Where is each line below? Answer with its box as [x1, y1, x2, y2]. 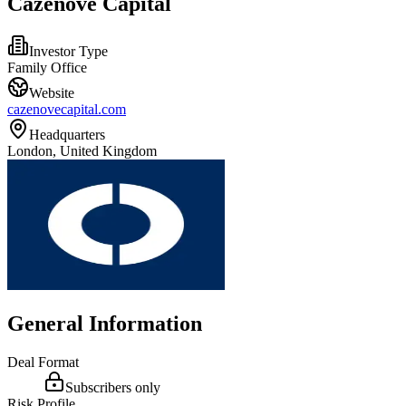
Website [29, 84, 74, 101]
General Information [7, 311, 202, 335]
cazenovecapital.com [7, 101, 126, 117]
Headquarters [29, 126, 105, 142]
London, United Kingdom [7, 142, 157, 159]
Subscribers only [65, 379, 160, 395]
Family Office [7, 59, 87, 75]
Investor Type [29, 43, 108, 59]
